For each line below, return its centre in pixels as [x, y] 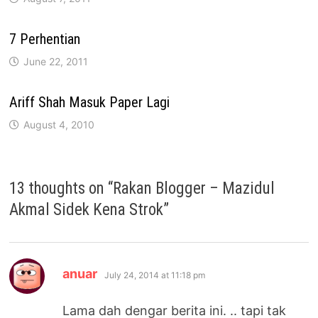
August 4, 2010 [59, 125]
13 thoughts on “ [61, 189]
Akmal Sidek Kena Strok [87, 210]
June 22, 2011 [56, 62]
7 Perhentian [45, 39]
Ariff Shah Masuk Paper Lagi [90, 103]
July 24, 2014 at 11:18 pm [155, 275]
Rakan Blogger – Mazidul [194, 189]
